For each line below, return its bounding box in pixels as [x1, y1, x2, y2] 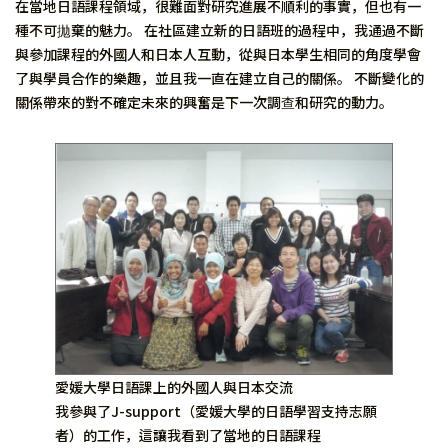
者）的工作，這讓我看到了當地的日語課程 [55, 425, 321, 446]
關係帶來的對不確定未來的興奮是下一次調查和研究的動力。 [15, 92, 393, 112]
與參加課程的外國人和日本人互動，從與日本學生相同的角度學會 [15, 44, 421, 64]
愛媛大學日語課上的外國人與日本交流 [55, 377, 293, 398]
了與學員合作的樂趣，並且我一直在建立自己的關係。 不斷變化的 [15, 68, 424, 88]
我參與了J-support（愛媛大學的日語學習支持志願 [55, 401, 377, 422]
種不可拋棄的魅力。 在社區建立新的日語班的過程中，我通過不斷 [15, 20, 424, 40]
